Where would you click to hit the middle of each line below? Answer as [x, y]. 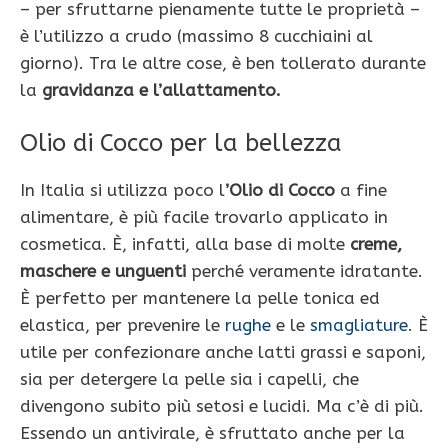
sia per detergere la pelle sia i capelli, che [189, 379]
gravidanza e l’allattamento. [161, 89]
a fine [361, 190]
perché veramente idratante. [304, 271]
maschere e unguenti [103, 271]
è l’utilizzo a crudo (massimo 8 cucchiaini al [196, 35]
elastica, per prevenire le [122, 325]
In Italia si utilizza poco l [122, 190]
